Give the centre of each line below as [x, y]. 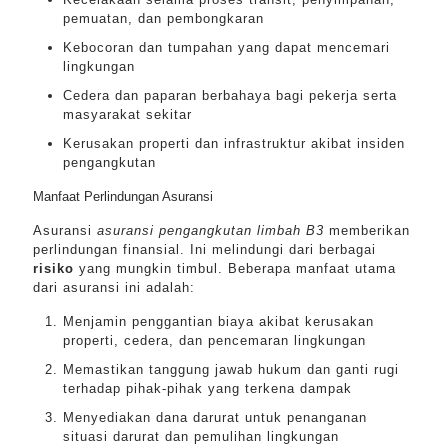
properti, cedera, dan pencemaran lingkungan [214, 340]
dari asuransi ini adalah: [114, 287]
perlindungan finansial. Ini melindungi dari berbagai [204, 249]
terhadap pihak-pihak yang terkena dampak [207, 388]
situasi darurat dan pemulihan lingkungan [201, 436]
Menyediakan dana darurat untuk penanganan [215, 417]
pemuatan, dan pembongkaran [163, 18]
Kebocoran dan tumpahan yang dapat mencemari [226, 47]
